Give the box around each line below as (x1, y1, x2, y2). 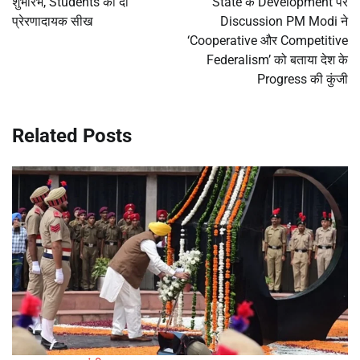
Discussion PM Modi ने (220, 13, 348, 29)
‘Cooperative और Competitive (187, 32, 348, 48)
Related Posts (12, 124, 132, 147)
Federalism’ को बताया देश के (207, 51, 348, 67)
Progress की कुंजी (257, 71, 348, 87)
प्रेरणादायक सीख (12, 13, 92, 29)
